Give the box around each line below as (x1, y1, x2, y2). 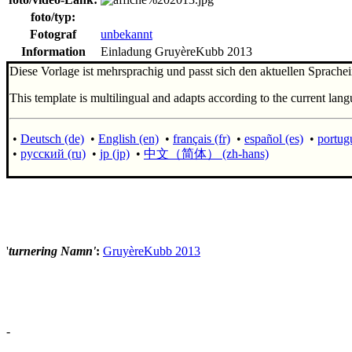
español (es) (244, 131, 303, 145)
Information (20, 44, 86, 58)
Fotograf (30, 27, 76, 41)
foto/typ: (31, 9, 75, 24)
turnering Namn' (9, 244, 96, 258)
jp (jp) (100, 146, 130, 160)
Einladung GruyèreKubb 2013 (101, 44, 252, 58)
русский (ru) (20, 146, 86, 160)
